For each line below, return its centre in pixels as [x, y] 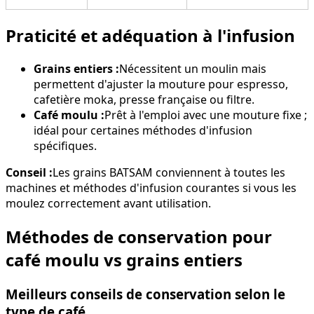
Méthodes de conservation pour [139, 237]
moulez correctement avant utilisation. [108, 204]
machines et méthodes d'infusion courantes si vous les [151, 188]
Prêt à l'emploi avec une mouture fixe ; [206, 115]
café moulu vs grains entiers [124, 260]
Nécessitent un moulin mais [193, 69]
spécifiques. [65, 146]
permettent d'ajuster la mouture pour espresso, [161, 84]
